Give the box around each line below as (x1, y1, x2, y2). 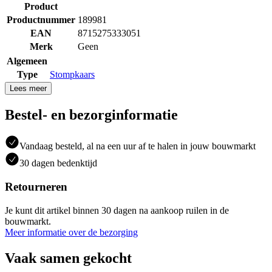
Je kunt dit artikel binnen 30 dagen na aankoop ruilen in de (5, 205, 229, 216)
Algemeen (7, 55, 47, 66)
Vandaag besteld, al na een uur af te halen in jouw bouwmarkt (19, 141, 256, 152)
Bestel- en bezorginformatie (5, 106, 178, 123)
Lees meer (10, 83, 47, 93)
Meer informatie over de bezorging (5, 226, 138, 237)
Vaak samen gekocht (5, 250, 132, 266)
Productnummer (7, 14, 75, 25)
